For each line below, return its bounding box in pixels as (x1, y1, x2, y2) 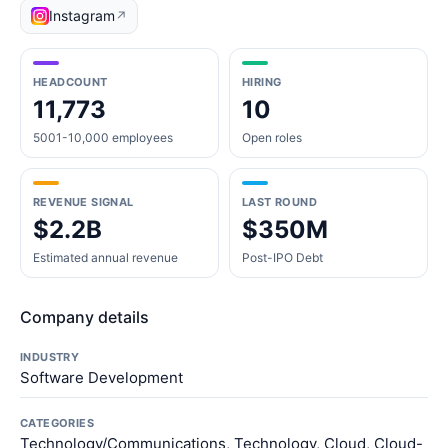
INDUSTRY (20, 350, 80, 364)
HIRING (242, 75, 282, 89)
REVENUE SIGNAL (33, 195, 134, 209)
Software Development (20, 368, 183, 387)
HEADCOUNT (33, 75, 108, 89)
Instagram (49, 7, 115, 24)
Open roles (242, 130, 302, 145)
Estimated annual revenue (33, 250, 178, 265)
